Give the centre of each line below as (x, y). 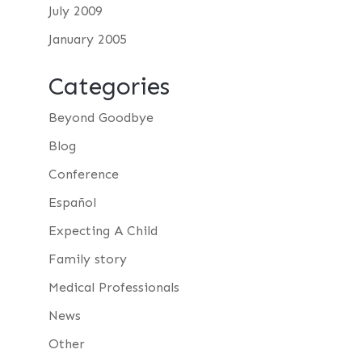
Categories (109, 86)
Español (72, 202)
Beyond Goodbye (101, 117)
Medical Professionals (114, 287)
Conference (83, 174)
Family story (87, 259)
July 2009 (75, 11)
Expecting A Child (103, 230)
